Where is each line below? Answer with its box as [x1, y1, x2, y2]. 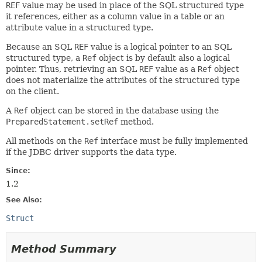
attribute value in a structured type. [6, 23, 153, 32]
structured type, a [6, 53, 82, 63]
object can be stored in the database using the [28, 106, 219, 115]
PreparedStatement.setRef [6, 117, 118, 126]
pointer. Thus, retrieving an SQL [6, 64, 139, 74]
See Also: [6, 196, 42, 204]
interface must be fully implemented [98, 136, 248, 146]
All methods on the [6, 136, 84, 146]
